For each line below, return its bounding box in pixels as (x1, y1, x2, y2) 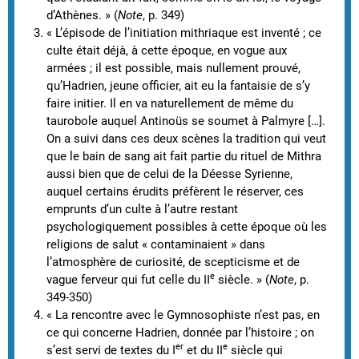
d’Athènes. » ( (46, 7, 118, 22)
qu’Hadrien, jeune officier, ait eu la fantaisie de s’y (46, 78, 310, 93)
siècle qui (228, 342, 283, 357)
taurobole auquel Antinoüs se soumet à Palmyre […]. (46, 113, 325, 128)
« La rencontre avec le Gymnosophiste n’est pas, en (46, 307, 320, 322)
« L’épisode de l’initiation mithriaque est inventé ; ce (46, 25, 321, 40)
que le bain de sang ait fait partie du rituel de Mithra (46, 148, 321, 163)
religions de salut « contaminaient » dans (46, 236, 265, 252)
